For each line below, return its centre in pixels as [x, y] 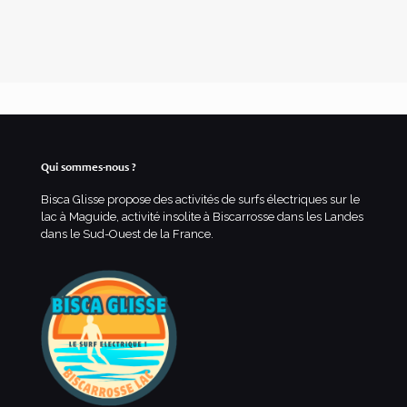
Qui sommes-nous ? [89, 169]
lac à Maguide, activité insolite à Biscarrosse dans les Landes [202, 217]
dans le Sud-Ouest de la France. [127, 234]
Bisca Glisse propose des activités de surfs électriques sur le [200, 200]
